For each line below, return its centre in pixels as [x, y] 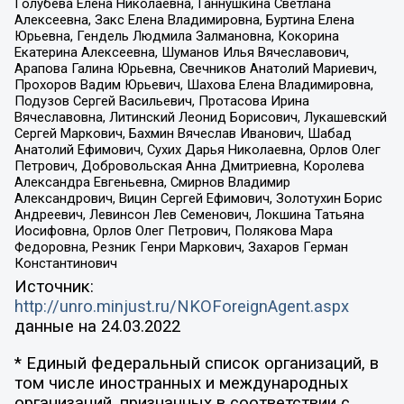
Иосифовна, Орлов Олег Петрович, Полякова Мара [173, 231]
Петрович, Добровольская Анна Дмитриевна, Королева [189, 166]
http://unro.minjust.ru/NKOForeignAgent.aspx [181, 307]
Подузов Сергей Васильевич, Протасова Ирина [161, 101]
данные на [57, 327]
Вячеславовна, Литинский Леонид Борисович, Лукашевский [200, 118]
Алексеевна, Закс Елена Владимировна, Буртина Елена [184, 20]
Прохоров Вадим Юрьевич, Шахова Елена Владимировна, [193, 85]
